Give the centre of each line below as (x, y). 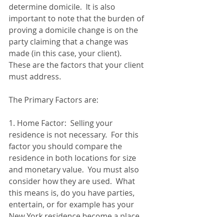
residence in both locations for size (73, 158)
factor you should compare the (66, 146)
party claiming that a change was (70, 42)
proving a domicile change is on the (74, 30)
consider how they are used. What (73, 181)
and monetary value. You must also (75, 170)
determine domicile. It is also (63, 7)
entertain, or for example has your (72, 204)
